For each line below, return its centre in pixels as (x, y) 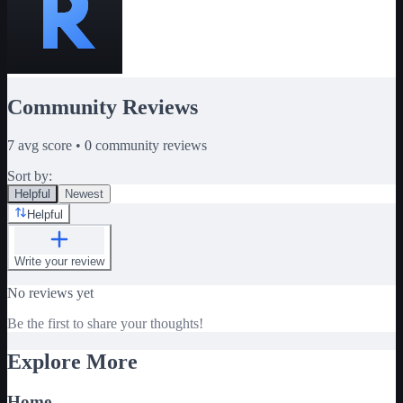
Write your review (59, 262)
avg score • (49, 146)
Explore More (72, 361)
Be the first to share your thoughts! (105, 324)
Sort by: (30, 176)
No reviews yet (50, 293)
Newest (84, 194)
